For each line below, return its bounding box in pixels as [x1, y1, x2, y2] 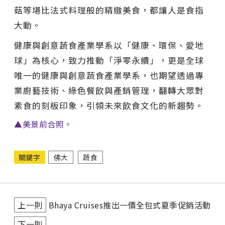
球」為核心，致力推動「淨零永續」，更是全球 [14, 54, 204, 66]
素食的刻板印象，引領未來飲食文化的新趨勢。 [14, 99, 204, 111]
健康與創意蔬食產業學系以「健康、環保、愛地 [14, 39, 204, 51]
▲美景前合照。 [14, 118, 72, 130]
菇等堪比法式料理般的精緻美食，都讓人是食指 [14, 4, 204, 16]
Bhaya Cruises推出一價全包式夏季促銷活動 [48, 198, 211, 211]
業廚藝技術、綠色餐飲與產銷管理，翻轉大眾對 [14, 84, 204, 96]
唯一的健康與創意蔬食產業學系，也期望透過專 [14, 69, 204, 81]
